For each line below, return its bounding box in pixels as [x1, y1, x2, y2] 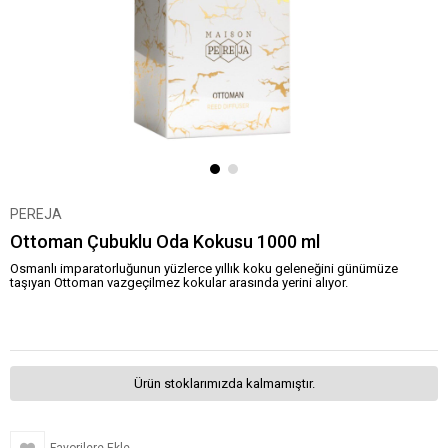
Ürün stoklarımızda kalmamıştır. [133, 376, 315, 391]
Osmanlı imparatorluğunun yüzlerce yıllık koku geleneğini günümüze [10, 261, 398, 276]
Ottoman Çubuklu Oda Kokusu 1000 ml [10, 231, 320, 252]
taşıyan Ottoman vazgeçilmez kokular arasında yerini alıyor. [10, 275, 348, 290]
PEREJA [10, 206, 62, 222]
